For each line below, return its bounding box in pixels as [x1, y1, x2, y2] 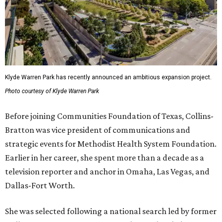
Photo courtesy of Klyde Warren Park [5, 88, 99, 95]
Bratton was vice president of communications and [5, 125, 190, 135]
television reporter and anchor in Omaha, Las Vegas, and [5, 166, 210, 177]
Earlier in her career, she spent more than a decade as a [5, 153, 204, 163]
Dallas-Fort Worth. [5, 180, 75, 191]
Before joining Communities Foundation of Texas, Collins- [5, 111, 214, 121]
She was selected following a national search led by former [5, 206, 217, 217]
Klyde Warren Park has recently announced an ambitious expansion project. [5, 74, 212, 81]
